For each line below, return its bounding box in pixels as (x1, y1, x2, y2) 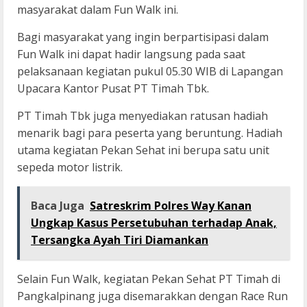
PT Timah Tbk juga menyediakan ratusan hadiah (17, 108, 268, 124)
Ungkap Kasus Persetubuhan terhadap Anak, (31, 215, 277, 231)
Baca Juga (31, 198, 84, 214)
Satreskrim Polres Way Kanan (90, 198, 251, 214)
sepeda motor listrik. (17, 160, 123, 175)
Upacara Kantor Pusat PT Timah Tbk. (17, 81, 209, 97)
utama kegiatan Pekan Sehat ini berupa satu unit (17, 143, 269, 158)
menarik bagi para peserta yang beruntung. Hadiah (17, 125, 282, 141)
